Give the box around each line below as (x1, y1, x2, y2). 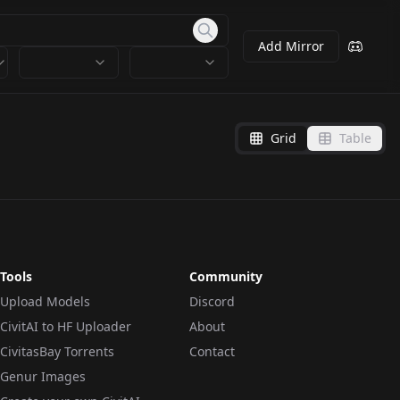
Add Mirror (258, 37, 324, 54)
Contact (189, 343, 235, 360)
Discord (189, 293, 235, 310)
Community (189, 268, 262, 285)
